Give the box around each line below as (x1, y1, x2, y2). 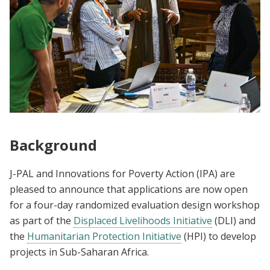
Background (10, 134, 97, 155)
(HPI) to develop (181, 230, 256, 243)
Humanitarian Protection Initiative (27, 230, 181, 243)
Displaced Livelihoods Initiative (74, 214, 212, 228)
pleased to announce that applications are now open (10, 183, 248, 196)
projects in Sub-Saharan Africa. (10, 245, 151, 259)
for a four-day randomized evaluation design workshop (10, 198, 260, 212)
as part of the (10, 214, 74, 228)
